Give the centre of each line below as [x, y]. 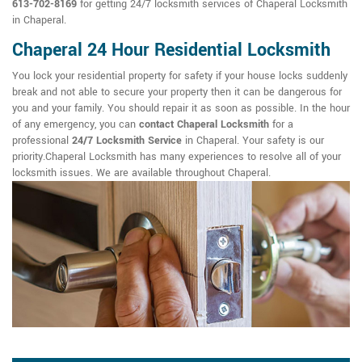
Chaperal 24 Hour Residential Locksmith [171, 51]
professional [42, 141]
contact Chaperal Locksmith [204, 125]
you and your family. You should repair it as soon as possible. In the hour [181, 109]
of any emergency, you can [76, 125]
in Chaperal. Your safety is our [253, 141]
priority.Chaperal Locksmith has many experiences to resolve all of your [177, 157]
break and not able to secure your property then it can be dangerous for [177, 93]
